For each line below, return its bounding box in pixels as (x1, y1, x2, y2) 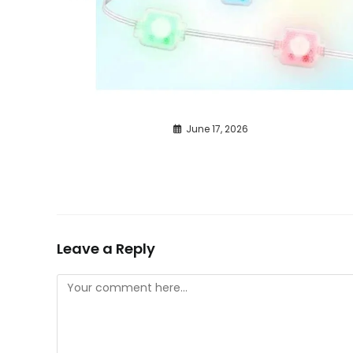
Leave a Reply (57, 239, 155, 259)
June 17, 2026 (186, 121, 249, 136)
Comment (56, 275, 114, 292)
